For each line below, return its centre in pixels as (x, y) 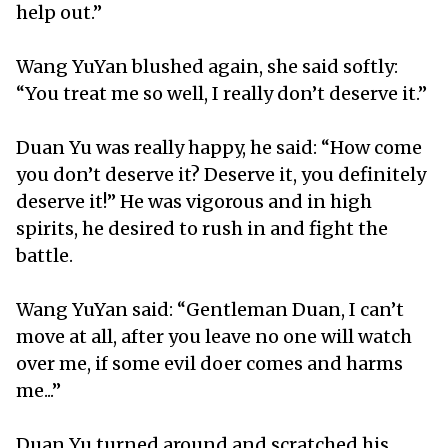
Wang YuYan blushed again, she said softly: (207, 66)
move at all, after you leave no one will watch (214, 336)
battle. (46, 255)
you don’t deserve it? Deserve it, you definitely (221, 174)
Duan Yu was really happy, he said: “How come (219, 147)
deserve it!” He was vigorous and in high (194, 201)
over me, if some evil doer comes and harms (209, 363)
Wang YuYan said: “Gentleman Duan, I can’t (210, 309)
